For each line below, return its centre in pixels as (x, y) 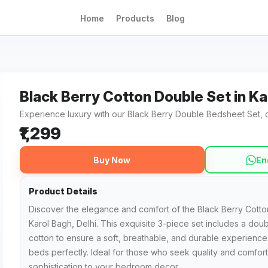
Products (135, 18)
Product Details (63, 191)
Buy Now (112, 160)
